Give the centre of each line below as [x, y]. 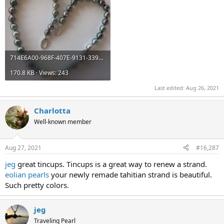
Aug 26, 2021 [202, 88]
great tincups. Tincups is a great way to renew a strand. [111, 164]
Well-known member [63, 122]
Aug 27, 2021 [23, 147]
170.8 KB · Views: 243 [39, 72]
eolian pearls [27, 174]
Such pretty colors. [37, 185]
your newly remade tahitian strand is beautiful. [130, 174]
